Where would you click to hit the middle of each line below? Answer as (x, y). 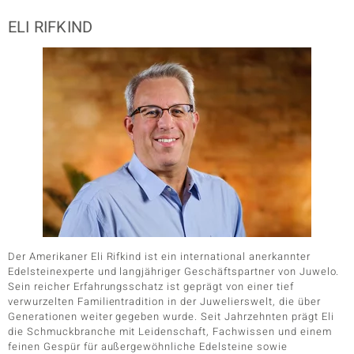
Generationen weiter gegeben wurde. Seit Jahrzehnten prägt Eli (171, 316)
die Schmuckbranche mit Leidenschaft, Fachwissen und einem (170, 331)
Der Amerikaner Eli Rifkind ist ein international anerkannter (159, 256)
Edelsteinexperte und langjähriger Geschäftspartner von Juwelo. (174, 271)
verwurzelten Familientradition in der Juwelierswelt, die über (164, 301)
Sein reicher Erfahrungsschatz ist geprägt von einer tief (151, 286)
